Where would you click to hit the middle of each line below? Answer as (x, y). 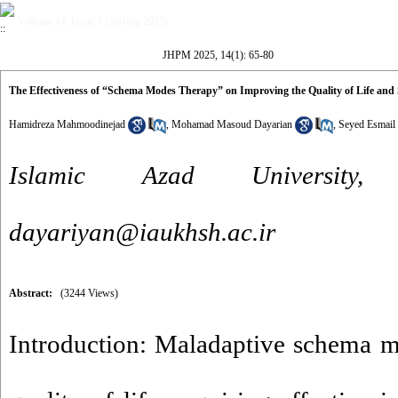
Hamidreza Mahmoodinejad (67, 124)
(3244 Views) (89, 293)
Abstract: (31, 293)
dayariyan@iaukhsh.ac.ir (142, 232)
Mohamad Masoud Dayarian (232, 124)
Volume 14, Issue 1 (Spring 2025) (93, 21)
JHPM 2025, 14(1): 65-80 (218, 55)
